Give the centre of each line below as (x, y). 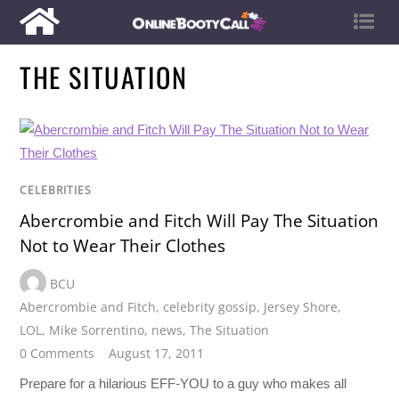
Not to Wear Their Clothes (123, 246)
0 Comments (57, 353)
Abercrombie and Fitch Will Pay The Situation (199, 221)
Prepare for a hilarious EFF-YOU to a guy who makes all (183, 383)
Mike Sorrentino (97, 330)
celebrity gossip (210, 306)
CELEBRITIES (56, 191)
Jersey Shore (301, 306)
